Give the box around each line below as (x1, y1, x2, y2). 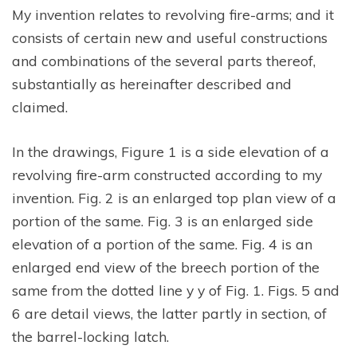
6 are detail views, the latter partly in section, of (12, 304, 327, 322)
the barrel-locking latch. (12, 327, 169, 345)
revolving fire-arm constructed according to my (12, 165, 322, 183)
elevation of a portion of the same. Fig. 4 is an (12, 234, 312, 253)
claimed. (12, 98, 68, 116)
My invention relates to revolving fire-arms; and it (12, 6, 334, 24)
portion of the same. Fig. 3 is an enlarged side (12, 211, 313, 229)
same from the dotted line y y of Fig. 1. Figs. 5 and (12, 280, 339, 299)
